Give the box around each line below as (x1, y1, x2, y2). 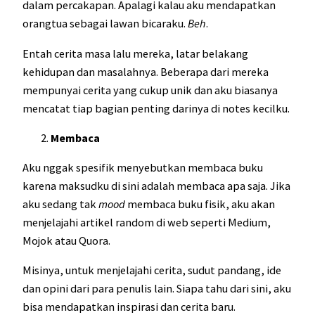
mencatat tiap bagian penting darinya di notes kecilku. (22, 101, 292, 115)
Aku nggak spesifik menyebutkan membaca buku (22, 160, 263, 175)
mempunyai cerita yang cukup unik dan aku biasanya (22, 82, 278, 97)
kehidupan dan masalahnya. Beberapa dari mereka (22, 64, 269, 79)
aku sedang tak (22, 197, 98, 212)
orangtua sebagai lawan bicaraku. (22, 16, 188, 31)
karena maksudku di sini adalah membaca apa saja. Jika (22, 179, 290, 193)
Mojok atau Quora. (22, 233, 112, 248)
